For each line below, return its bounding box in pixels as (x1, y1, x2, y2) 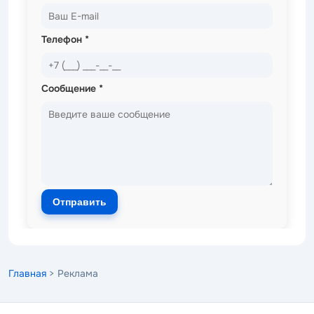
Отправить (53, 196, 107, 207)
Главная (8, 266, 46, 280)
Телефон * (41, 32, 89, 46)
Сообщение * (41, 81, 103, 95)
